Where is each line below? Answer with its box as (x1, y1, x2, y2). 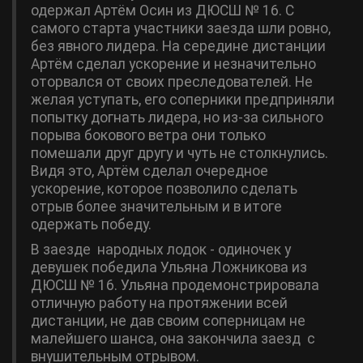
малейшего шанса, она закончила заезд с (31, 331, 315, 347)
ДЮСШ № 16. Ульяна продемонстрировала (31, 277, 319, 293)
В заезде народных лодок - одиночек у (31, 241, 291, 258)
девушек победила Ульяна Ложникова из (31, 259, 307, 275)
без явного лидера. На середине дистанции (31, 38, 326, 54)
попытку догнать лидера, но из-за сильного (31, 109, 323, 126)
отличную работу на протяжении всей (31, 295, 288, 311)
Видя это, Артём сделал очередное (31, 163, 268, 179)
